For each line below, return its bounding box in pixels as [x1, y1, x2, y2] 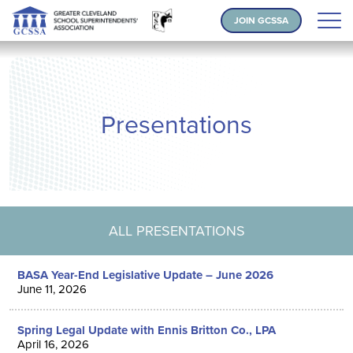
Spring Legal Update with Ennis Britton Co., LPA [17, 321, 276, 339]
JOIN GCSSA [234, 13, 288, 27]
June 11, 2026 [17, 281, 87, 297]
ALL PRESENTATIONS [108, 221, 245, 240]
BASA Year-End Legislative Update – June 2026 [17, 266, 273, 284]
